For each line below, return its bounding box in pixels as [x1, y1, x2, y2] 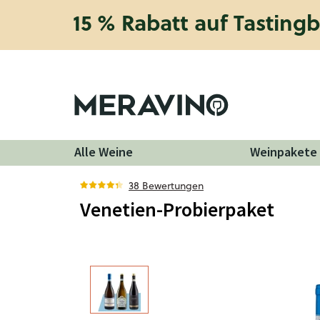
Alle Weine [74, 144, 133, 160]
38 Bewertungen [129, 179, 204, 193]
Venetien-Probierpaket [80, 196, 274, 222]
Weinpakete [249, 144, 317, 160]
